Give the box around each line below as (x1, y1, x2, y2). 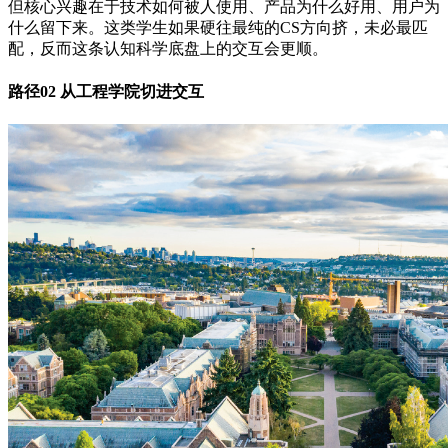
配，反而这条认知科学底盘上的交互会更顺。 (8, 40, 328, 58)
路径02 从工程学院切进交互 (8, 82, 204, 100)
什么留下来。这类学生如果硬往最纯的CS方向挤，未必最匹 (8, 19, 428, 37)
